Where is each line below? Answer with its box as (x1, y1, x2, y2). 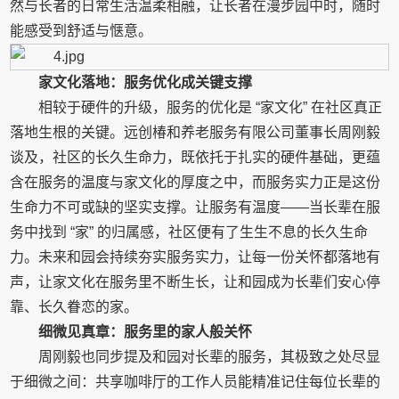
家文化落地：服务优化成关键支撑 (38, 75, 253, 90)
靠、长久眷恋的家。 (10, 299, 139, 314)
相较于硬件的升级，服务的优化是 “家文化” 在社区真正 (38, 100, 383, 115)
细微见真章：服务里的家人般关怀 (38, 324, 253, 339)
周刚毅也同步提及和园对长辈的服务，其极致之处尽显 (38, 349, 381, 364)
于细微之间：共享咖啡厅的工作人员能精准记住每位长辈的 (10, 374, 381, 389)
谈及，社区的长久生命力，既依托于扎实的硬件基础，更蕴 (10, 150, 381, 165)
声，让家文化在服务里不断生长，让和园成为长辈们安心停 (10, 274, 381, 289)
